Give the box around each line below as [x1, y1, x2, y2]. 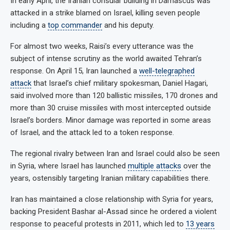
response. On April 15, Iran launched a [10, 66, 139, 75]
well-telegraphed [139, 66, 195, 75]
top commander [48, 20, 102, 30]
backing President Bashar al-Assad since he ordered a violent [10, 206, 217, 216]
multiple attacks [128, 161, 181, 170]
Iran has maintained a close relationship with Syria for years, [10, 194, 213, 204]
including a [10, 20, 48, 30]
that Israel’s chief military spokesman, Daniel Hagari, [31, 78, 208, 88]
